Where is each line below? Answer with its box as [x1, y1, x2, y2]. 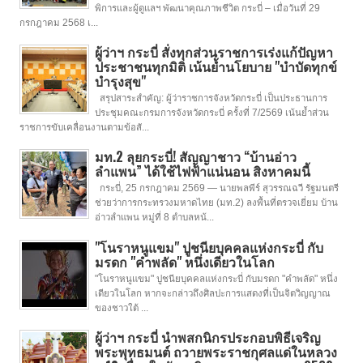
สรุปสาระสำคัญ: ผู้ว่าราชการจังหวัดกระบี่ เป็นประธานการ [94, 92, 327, 103]
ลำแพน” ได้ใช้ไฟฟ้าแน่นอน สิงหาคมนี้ [94, 161, 310, 181]
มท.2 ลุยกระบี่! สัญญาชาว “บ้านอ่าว [94, 147, 297, 167]
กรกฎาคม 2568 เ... [19, 17, 98, 28]
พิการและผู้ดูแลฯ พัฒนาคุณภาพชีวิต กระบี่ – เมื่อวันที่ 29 [94, 2, 320, 13]
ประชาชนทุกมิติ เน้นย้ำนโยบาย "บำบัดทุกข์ [94, 56, 337, 76]
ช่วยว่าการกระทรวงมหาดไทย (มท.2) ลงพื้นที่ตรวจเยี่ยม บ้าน [94, 198, 338, 208]
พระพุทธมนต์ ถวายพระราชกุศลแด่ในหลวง [94, 341, 337, 361]
